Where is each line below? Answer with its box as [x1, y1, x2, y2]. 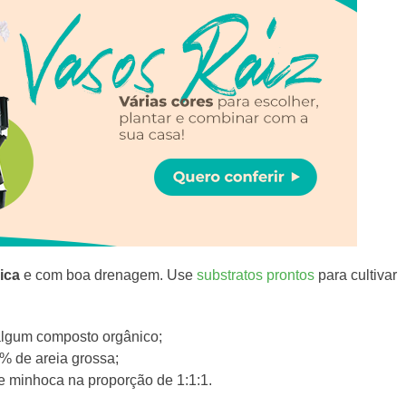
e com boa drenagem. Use [20, 267, 198, 284]
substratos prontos [197, 267, 315, 284]
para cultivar [314, 267, 398, 284]
